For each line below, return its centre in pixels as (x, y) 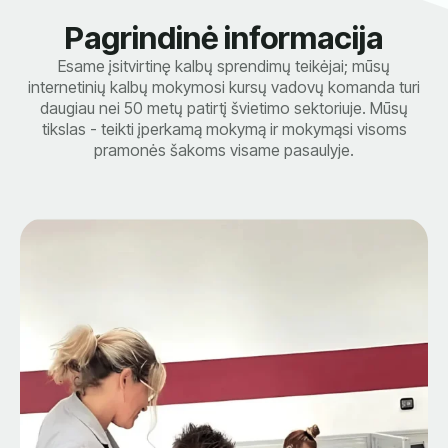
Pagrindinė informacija (224, 37)
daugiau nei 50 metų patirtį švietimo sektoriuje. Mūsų (224, 107)
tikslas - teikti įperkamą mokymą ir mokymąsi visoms (224, 128)
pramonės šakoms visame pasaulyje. (224, 149)
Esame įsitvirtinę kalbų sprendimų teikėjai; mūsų (224, 65)
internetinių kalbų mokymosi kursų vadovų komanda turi (224, 86)
